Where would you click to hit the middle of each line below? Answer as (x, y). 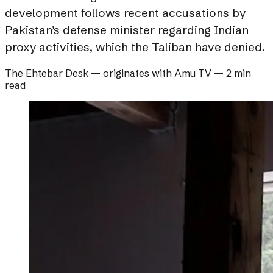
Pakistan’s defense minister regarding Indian (127, 30)
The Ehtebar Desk (47, 73)
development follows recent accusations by (125, 13)
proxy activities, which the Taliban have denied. (135, 47)
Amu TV (193, 73)
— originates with (131, 73)
